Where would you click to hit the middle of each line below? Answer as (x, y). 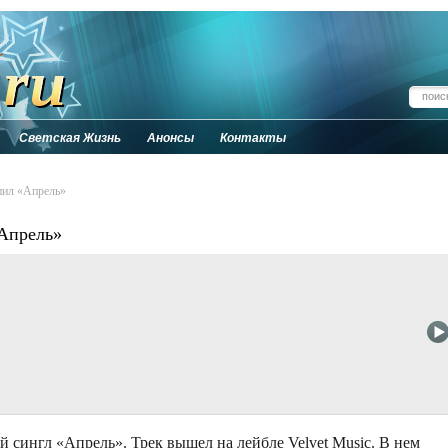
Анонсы (170, 138)
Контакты (253, 138)
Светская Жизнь (70, 138)
